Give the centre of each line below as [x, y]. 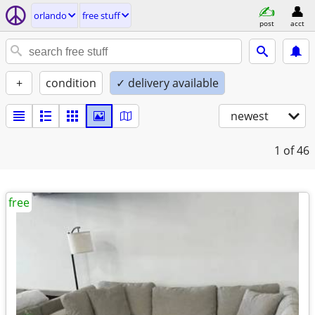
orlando [50, 15]
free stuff [101, 15]
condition [71, 83]
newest [250, 116]
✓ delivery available [167, 83]
